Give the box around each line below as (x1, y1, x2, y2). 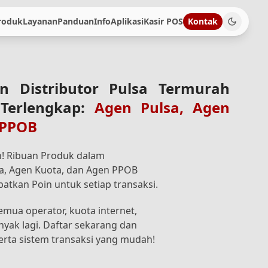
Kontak (188, 16, 218, 27)
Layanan (23, 16, 57, 27)
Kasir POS (144, 16, 183, 27)
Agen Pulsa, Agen (94, 97, 230, 117)
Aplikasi (111, 16, 144, 27)
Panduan (57, 16, 94, 27)
